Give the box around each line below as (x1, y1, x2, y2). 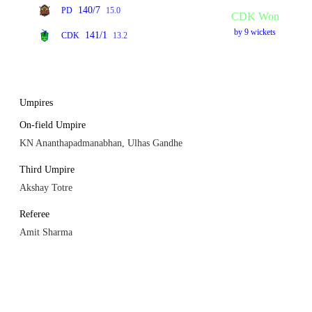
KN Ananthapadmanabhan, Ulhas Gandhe (19, 138, 182, 148)
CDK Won (231, 10, 279, 22)
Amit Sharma (19, 227, 72, 237)
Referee (19, 209, 49, 219)
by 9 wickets (234, 26, 276, 37)
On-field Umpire (19, 120, 86, 130)
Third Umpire (19, 164, 75, 175)
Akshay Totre (19, 182, 72, 193)
